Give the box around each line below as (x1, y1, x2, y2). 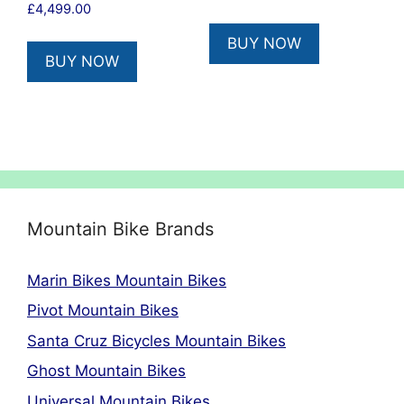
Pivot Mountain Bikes (27, 301, 179, 319)
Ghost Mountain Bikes (27, 362, 186, 380)
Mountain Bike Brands (27, 217, 214, 240)
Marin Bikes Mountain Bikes (27, 271, 226, 289)
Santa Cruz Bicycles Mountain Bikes (27, 331, 286, 350)
